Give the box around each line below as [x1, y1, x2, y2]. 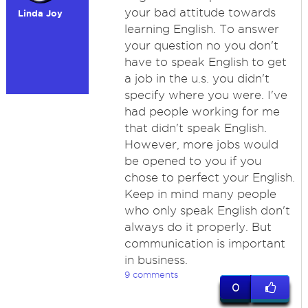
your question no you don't [124, 39, 278, 52]
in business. [124, 254, 188, 266]
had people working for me [124, 105, 280, 118]
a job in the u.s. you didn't [124, 72, 269, 85]
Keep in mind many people [124, 188, 276, 200]
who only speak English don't [124, 204, 290, 217]
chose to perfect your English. [124, 171, 295, 184]
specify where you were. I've [124, 89, 287, 101]
